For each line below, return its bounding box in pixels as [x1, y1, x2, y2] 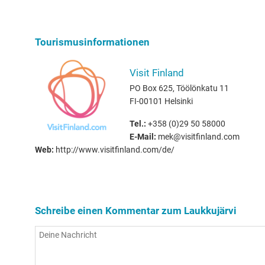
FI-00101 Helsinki [130, 96, 193, 106]
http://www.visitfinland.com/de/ [54, 145, 174, 154]
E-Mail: [130, 132, 156, 141]
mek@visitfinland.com [156, 132, 240, 141]
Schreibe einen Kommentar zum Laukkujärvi [35, 205, 237, 216]
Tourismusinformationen [35, 36, 150, 48]
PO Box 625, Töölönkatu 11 [130, 83, 229, 93]
